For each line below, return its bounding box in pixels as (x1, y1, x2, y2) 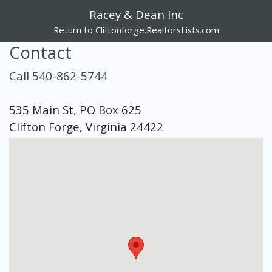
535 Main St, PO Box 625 (9, 102, 141, 117)
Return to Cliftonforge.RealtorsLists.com (53, 24, 219, 36)
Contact (9, 41, 72, 64)
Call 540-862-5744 (9, 68, 107, 83)
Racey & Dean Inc (89, 7, 183, 22)
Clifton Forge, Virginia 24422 (9, 119, 163, 134)
